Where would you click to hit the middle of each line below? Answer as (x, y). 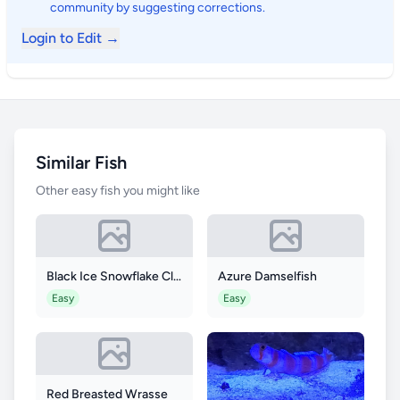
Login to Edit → (71, 38)
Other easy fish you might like (118, 191)
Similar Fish (81, 162)
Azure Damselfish (267, 276)
